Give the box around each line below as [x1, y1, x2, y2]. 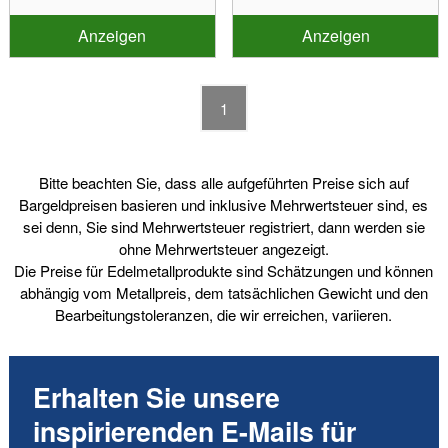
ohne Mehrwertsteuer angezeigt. [118, 237, 329, 259]
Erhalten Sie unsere [32, 377, 280, 416]
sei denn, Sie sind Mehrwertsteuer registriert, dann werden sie [22, 215, 425, 237]
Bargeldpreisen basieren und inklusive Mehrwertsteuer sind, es [19, 193, 429, 215]
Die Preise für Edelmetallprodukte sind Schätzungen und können [14, 259, 434, 281]
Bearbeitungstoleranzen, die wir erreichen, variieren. [55, 303, 393, 325]
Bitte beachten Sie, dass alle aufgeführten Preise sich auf [38, 171, 409, 193]
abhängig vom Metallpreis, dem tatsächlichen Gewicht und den [19, 281, 428, 303]
